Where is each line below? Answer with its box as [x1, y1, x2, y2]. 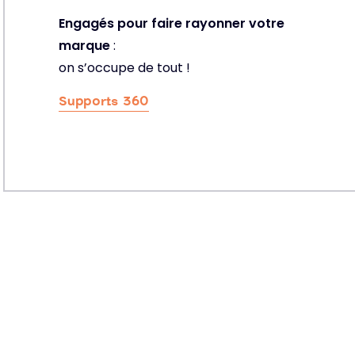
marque [59, 36, 110, 55]
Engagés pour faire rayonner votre [59, 14, 284, 32]
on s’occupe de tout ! [59, 59, 190, 77]
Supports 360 [59, 93, 149, 108]
